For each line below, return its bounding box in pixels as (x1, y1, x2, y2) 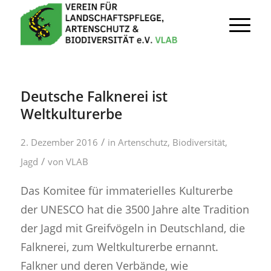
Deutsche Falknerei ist (20, 87, 168, 106)
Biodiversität (172, 136, 225, 148)
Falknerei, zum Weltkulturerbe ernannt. (20, 238, 218, 254)
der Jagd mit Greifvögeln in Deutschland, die (20, 220, 245, 235)
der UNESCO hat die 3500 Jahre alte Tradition (20, 201, 249, 217)
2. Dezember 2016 (20, 136, 98, 148)
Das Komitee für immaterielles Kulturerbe (20, 182, 233, 198)
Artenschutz (117, 136, 168, 148)
